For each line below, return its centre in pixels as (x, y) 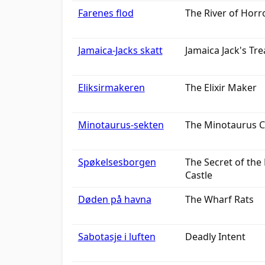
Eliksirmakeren (111, 88)
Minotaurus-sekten (121, 125)
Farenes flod (106, 13)
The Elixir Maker (221, 88)
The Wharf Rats (219, 199)
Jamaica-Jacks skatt (120, 50)
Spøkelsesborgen (117, 162)
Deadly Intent (215, 237)
